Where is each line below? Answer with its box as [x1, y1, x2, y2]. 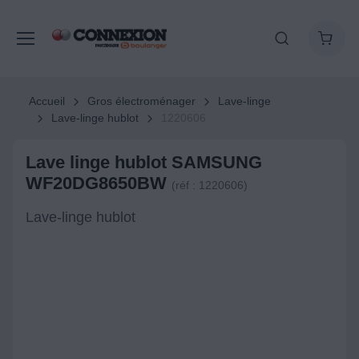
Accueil [29, 95, 65, 107]
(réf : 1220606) [171, 179, 248, 192]
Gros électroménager [87, 95, 196, 107]
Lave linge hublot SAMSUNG [26, 152, 262, 172]
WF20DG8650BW [26, 173, 171, 193]
